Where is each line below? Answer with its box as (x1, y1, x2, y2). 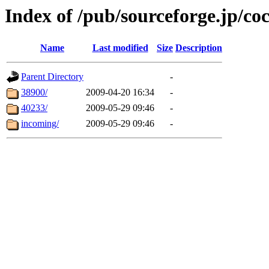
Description (175, 43, 222, 53)
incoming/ (21, 118, 59, 129)
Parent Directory (21, 71, 83, 82)
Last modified (92, 43, 148, 53)
